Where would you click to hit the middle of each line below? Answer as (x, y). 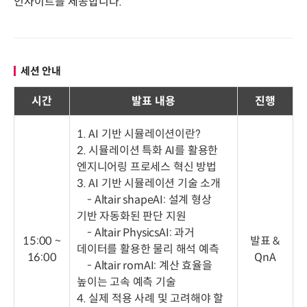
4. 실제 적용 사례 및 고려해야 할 (150, 298)
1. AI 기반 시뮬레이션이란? (139, 134)
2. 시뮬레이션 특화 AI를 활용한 (148, 150)
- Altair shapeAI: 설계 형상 (144, 199)
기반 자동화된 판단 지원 (132, 216)
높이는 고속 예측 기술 (126, 282)
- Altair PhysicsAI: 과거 (136, 232)
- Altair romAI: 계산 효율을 (145, 265)
